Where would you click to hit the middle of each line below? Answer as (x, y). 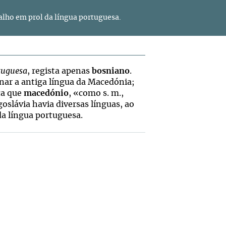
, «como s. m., (96, 93)
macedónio (46, 93)
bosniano (111, 71)
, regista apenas (60, 71)
